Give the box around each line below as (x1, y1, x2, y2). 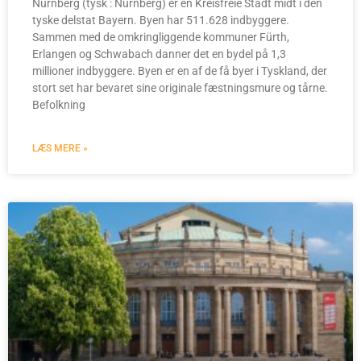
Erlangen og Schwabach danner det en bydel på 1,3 (32, 48, 286, 61)
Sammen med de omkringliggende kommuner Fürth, (32, 31, 289, 44)
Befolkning (32, 98, 85, 112)
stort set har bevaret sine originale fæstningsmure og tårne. (32, 81, 328, 95)
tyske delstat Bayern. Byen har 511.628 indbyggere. (32, 14, 289, 27)
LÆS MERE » (32, 143, 88, 155)
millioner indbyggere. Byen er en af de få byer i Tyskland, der (32, 64, 327, 78)
